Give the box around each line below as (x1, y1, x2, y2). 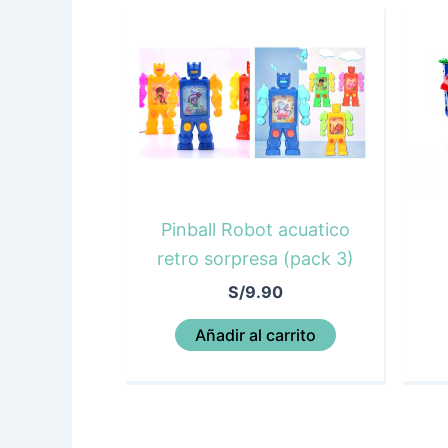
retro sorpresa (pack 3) (156, 248, 354, 270)
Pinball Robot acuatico (160, 219, 350, 241)
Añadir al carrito (194, 325, 316, 346)
